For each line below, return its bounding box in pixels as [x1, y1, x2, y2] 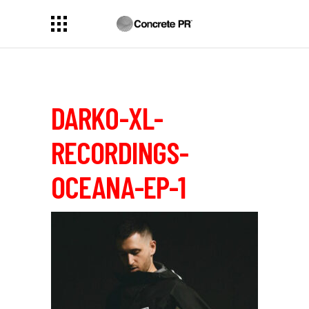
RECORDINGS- [51, 133, 189, 170]
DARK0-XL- [51, 99, 163, 136]
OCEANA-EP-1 [51, 168, 186, 205]
